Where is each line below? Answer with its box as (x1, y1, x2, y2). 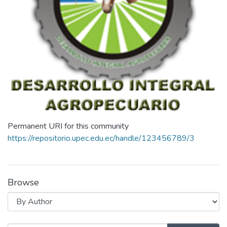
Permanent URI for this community (8, 120, 129, 132)
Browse (8, 176, 39, 188)
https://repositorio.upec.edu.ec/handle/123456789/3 (8, 132, 195, 144)
